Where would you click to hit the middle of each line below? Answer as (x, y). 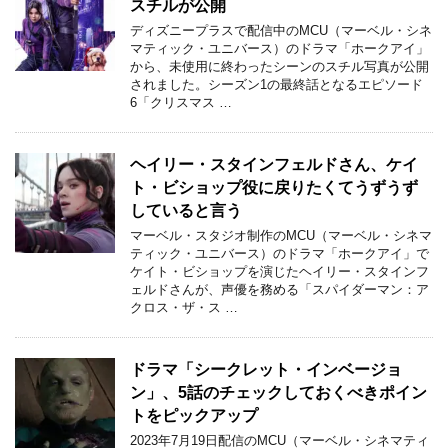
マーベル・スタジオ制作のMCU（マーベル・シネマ (281, 236)
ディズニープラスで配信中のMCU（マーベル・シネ (281, 31)
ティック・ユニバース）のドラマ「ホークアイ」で (279, 254)
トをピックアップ (194, 415)
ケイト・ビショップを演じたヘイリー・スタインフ (279, 272)
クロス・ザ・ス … (184, 308)
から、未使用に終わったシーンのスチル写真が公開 (279, 67)
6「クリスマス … (181, 103)
